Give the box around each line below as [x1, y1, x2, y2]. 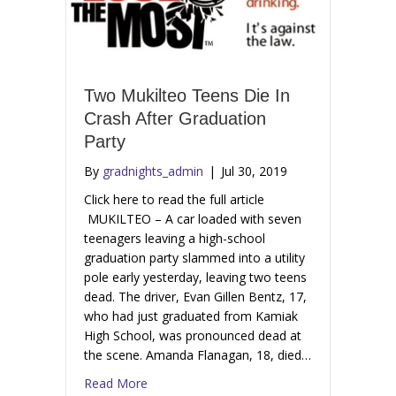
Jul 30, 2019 [221, 163, 287, 180]
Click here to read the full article [84, 191, 264, 209]
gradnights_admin [103, 163, 203, 180]
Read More [84, 375, 148, 392]
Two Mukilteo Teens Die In [84, 86, 290, 106]
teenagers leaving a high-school [84, 230, 265, 247]
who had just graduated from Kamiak [84, 308, 298, 325]
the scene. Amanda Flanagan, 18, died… [84, 346, 311, 364]
